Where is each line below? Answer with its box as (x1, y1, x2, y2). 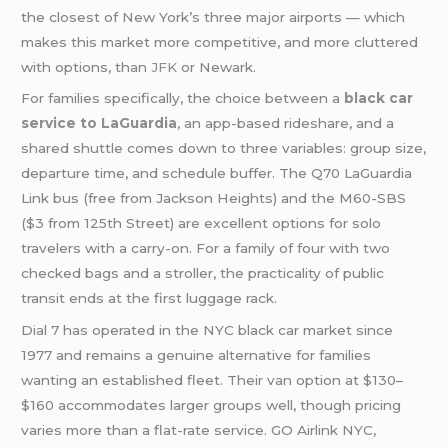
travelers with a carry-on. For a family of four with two (21, 240, 391, 257)
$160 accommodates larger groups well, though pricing (21, 397, 402, 414)
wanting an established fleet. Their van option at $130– (21, 372, 404, 389)
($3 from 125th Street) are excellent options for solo (21, 215, 382, 232)
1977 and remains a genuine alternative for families (21, 347, 372, 364)
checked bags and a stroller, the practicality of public (21, 265, 385, 282)
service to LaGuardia (21, 115, 178, 132)
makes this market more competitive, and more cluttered (21, 33, 419, 50)
